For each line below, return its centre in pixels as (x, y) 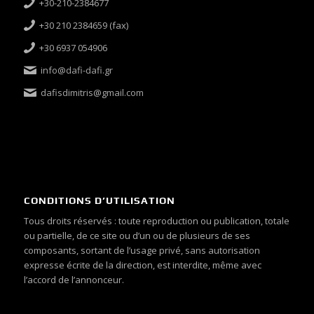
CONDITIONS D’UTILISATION (99, 200)
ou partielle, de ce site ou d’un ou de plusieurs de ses (137, 235)
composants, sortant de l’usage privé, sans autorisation (142, 250)
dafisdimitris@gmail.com (93, 93)
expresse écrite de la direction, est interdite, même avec (142, 265)
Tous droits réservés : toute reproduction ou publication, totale (156, 220)
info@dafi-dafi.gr (77, 70)
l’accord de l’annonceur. (74, 279)
